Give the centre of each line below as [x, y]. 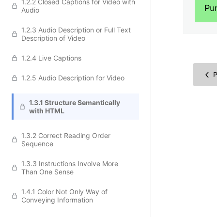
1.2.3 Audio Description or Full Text [76, 30]
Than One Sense [47, 172]
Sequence [37, 144]
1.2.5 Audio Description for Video [73, 78]
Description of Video [53, 38]
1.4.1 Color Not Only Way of [64, 192]
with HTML [47, 111]
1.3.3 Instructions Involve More [70, 163]
